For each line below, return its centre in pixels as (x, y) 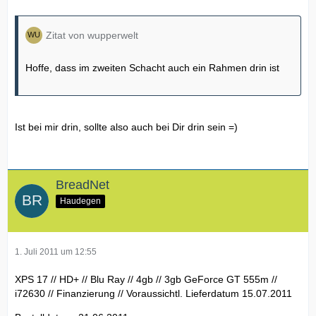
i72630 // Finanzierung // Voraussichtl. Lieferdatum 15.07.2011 (153, 293)
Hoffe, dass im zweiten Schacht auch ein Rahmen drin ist (152, 68)
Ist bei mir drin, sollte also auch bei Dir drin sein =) (126, 127)
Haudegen (80, 201)
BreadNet (83, 185)
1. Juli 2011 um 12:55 (56, 251)
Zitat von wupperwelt (92, 36)
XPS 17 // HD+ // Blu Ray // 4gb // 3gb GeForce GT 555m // (146, 279)
